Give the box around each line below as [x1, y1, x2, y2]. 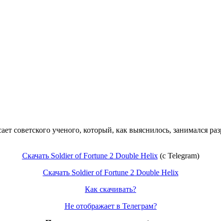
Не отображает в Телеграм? [64, 201, 157, 210]
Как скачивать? [85, 184, 136, 193]
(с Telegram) [157, 151, 199, 160]
